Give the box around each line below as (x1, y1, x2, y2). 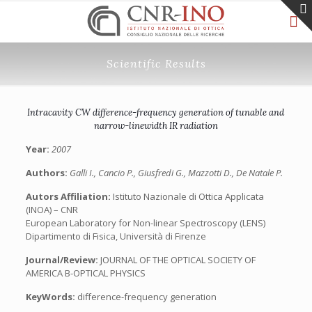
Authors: (25, 166, 70, 179)
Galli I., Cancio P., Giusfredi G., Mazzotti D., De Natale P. (69, 166, 283, 179)
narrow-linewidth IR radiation (93, 120, 218, 132)
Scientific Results (106, 56, 206, 70)
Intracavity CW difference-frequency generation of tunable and (27, 107, 285, 118)
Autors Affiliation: (25, 190, 113, 203)
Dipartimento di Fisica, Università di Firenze (25, 230, 206, 242)
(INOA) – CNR (25, 203, 78, 216)
